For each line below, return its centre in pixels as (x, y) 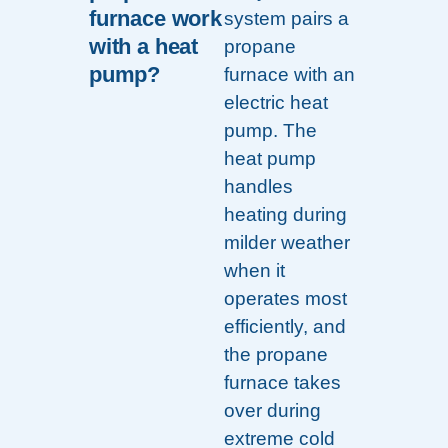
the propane (276, 355)
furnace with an (289, 75)
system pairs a (286, 19)
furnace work (155, 19)
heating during (285, 215)
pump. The (270, 131)
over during (272, 411)
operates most (285, 299)
